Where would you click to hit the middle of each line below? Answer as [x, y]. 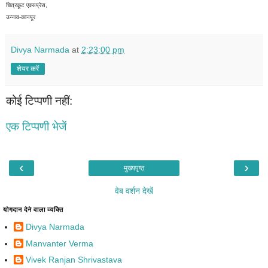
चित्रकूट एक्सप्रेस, [27, 5]
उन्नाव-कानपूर [21, 17]
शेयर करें [28, 68]
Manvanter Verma [60, 243]
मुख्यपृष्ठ [134, 168]
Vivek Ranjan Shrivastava [74, 259]
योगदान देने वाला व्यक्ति [33, 209]
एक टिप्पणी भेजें [36, 127]
